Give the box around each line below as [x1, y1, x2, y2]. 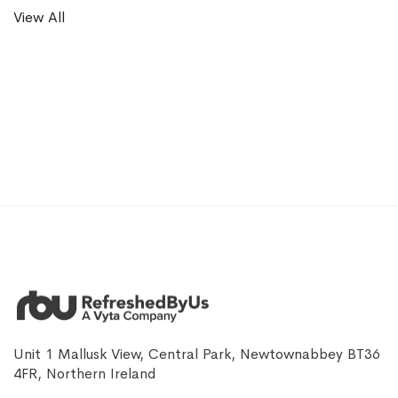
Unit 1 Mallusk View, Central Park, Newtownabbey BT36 [13, 345, 380, 364]
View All [13, 7, 65, 27]
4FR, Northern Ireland [13, 364, 155, 384]
